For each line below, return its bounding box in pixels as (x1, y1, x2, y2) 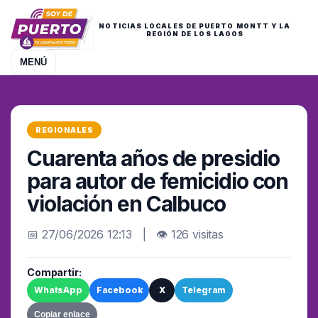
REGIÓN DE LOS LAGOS (146, 30, 244, 38)
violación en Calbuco (27, 191, 226, 216)
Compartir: (27, 266, 82, 278)
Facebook (96, 285, 143, 295)
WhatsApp (34, 285, 82, 295)
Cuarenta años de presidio (27, 146, 280, 171)
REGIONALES (35, 126, 93, 134)
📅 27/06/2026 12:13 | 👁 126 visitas (27, 227, 224, 241)
